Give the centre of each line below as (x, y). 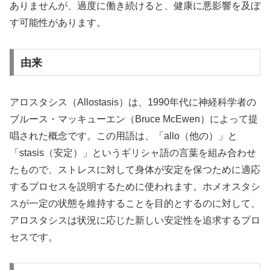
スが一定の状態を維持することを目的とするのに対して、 (135, 203)
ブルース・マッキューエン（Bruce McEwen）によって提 (134, 119)
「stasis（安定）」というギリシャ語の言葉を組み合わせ (133, 152)
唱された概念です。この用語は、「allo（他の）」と (124, 136)
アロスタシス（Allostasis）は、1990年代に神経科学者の (133, 102)
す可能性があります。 (58, 23)
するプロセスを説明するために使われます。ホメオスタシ (135, 186)
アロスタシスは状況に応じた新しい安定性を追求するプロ (135, 220)
